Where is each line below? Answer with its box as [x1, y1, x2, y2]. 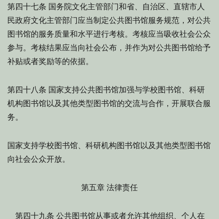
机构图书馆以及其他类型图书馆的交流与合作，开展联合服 [7, 99, 211, 108]
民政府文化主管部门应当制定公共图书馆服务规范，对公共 [7, 16, 211, 25]
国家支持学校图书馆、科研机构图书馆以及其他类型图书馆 [7, 141, 211, 150]
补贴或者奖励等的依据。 [7, 57, 93, 66]
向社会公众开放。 [7, 154, 70, 164]
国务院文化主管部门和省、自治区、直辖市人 [46, 2, 205, 11]
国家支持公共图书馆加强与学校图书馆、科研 [46, 85, 205, 94]
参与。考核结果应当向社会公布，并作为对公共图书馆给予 [7, 43, 211, 52]
